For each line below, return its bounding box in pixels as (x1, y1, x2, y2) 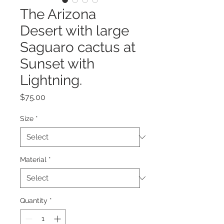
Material (20, 155, 46, 163)
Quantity (20, 196, 47, 204)
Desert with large (20, 22, 129, 39)
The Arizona (20, 5, 96, 22)
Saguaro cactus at (20, 38, 135, 55)
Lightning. (20, 71, 82, 88)
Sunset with (20, 55, 94, 72)
